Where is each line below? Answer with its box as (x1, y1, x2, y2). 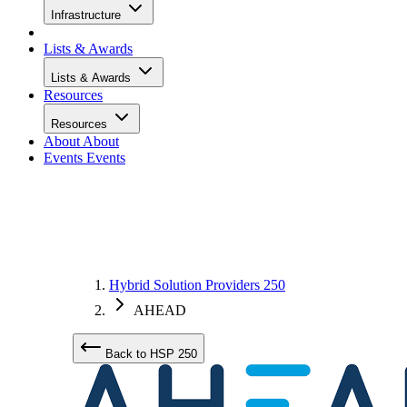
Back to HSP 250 (102, 347, 197, 361)
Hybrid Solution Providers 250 (109, 277, 285, 293)
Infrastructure (51, 8, 124, 22)
